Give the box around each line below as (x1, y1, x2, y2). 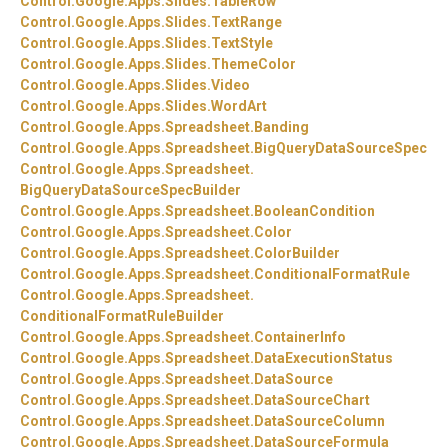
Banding (254, 119, 309, 136)
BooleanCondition (254, 203, 375, 220)
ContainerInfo (254, 329, 346, 346)
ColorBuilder (254, 245, 340, 262)
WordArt (211, 98, 267, 115)
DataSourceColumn (254, 413, 385, 430)
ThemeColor (211, 56, 296, 73)
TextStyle (211, 35, 273, 52)
